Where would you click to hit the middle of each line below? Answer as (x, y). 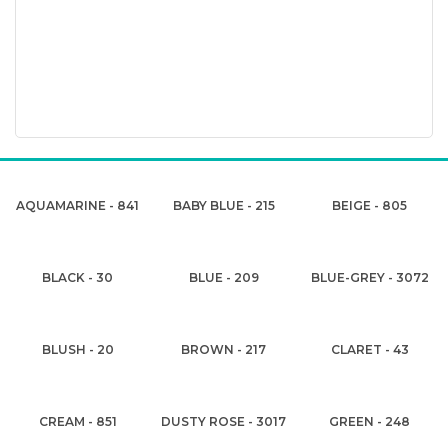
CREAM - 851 (77, 421)
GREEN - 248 (370, 421)
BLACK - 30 (78, 277)
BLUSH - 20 (77, 349)
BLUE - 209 (223, 277)
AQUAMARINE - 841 (78, 205)
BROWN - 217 (224, 349)
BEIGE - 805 (370, 205)
